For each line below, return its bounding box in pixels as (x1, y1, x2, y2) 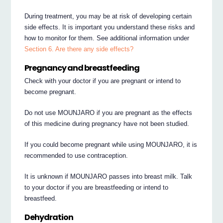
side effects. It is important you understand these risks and (24, 23, 195, 31)
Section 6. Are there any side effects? (24, 45, 134, 53)
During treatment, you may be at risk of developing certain (24, 12, 192, 20)
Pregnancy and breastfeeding (24, 62, 140, 74)
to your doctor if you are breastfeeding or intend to (24, 184, 169, 192)
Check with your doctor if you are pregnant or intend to (24, 77, 181, 85)
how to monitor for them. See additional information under (24, 34, 190, 42)
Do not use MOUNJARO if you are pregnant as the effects (24, 109, 193, 117)
